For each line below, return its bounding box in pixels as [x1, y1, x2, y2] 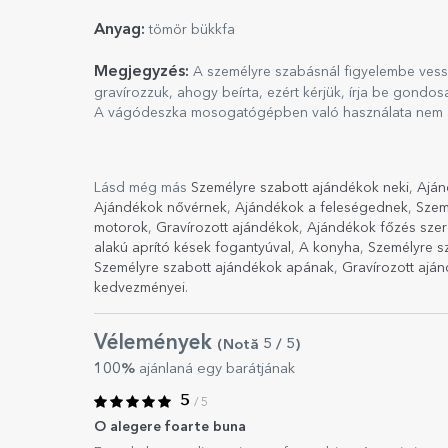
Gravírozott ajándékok [156, 221, 299, 235]
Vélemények [94, 333, 217, 354]
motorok [94, 221, 148, 235]
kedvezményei [94, 281, 185, 295]
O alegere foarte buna [94, 420, 246, 434]
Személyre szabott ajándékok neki [191, 181, 409, 195]
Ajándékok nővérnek [94, 201, 227, 215]
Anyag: [94, 22, 145, 38]
